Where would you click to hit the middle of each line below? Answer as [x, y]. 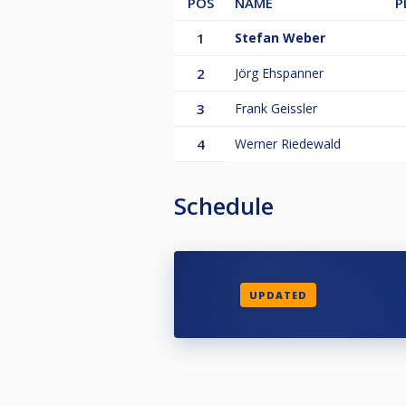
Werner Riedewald [288, 144]
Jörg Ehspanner [279, 73]
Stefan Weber [280, 38]
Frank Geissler [276, 109]
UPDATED [278, 295]
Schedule [224, 206]
